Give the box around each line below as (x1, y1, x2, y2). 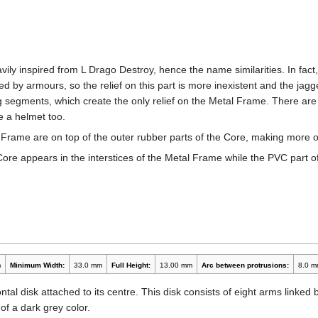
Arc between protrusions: (201, 261, 289, 270)
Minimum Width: (9, 261, 65, 270)
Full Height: (111, 261, 150, 270)
